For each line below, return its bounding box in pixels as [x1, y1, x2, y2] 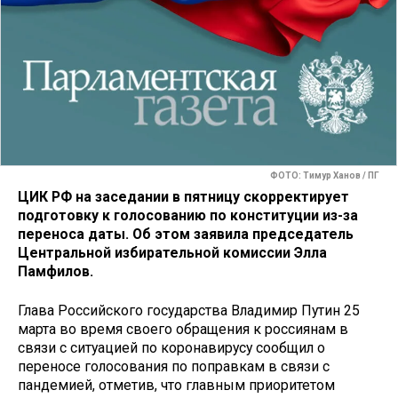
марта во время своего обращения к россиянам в [18, 321, 348, 338]
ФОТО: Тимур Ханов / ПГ [270, 171, 379, 181]
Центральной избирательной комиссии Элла [18, 243, 327, 261]
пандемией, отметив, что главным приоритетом [18, 377, 335, 394]
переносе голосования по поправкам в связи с [18, 358, 330, 376]
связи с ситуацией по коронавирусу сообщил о [18, 339, 325, 357]
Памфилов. [18, 262, 93, 280]
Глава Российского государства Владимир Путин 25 [18, 302, 360, 320]
